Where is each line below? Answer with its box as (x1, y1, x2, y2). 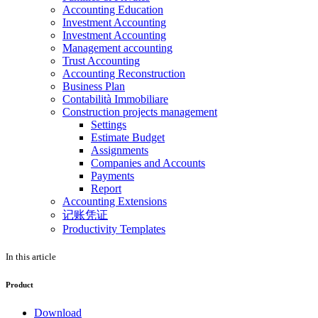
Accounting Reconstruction (62, 67, 185, 80)
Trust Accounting (62, 55, 140, 67)
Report (91, 182, 121, 195)
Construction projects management (62, 106, 217, 119)
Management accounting (62, 42, 172, 55)
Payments (91, 170, 134, 182)
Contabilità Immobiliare (62, 93, 168, 106)
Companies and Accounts (91, 157, 205, 170)
